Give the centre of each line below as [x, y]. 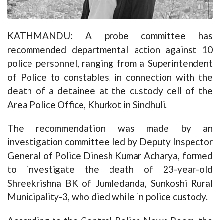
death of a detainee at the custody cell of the [110, 91]
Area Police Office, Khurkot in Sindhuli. [87, 105]
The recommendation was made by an [110, 128]
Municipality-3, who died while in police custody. [108, 197]
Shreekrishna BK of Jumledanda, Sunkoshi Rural [110, 183]
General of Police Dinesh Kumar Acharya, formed [110, 156]
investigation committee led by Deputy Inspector [110, 142]
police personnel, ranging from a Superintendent [110, 63]
